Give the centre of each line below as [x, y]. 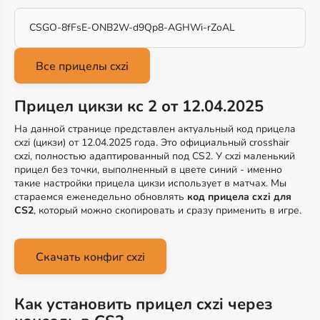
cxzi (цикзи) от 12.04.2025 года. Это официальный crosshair [152, 142]
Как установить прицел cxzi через [143, 304]
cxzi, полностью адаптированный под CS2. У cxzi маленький [155, 156]
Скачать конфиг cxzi [90, 257]
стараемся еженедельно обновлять [101, 197]
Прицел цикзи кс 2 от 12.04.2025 [139, 106]
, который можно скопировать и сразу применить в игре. [167, 210]
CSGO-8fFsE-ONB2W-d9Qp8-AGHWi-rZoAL [132, 27]
